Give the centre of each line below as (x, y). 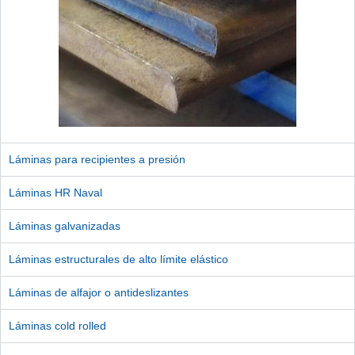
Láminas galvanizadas (65, 225)
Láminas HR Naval (55, 192)
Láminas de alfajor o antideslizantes (99, 292)
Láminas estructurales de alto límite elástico (118, 259)
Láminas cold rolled (57, 325)
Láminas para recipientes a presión (97, 159)
